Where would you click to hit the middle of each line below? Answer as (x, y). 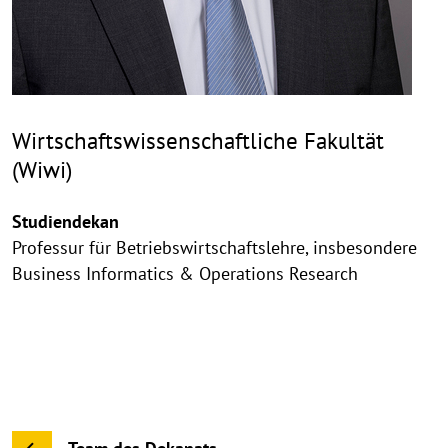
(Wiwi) (42, 169)
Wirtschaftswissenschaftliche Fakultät (198, 140)
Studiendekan (65, 221)
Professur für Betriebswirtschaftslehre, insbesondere (214, 247)
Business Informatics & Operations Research (185, 273)
